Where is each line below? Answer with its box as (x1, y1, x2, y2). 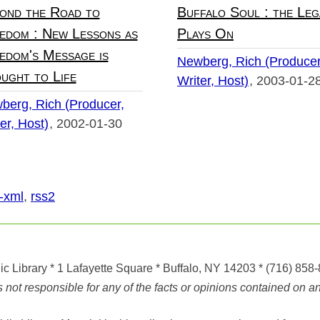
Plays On (177, 26, 234, 42)
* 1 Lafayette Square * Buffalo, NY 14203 (49, 262, 256, 275)
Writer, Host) (177, 74, 249, 89)
